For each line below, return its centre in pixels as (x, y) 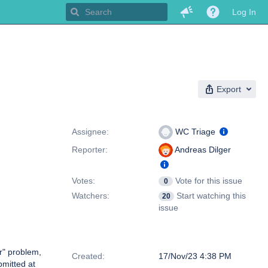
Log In (244, 12)
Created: (88, 256)
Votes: (83, 181)
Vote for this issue (209, 181)
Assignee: (90, 132)
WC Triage (195, 132)
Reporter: (90, 150)
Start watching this (211, 196)
